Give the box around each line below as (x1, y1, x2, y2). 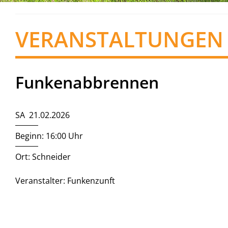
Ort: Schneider (15, 151, 71, 162)
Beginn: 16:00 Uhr (15, 130, 83, 141)
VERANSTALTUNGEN (15, 24, 223, 53)
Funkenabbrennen (15, 71, 159, 93)
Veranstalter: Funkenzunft (15, 175, 115, 186)
